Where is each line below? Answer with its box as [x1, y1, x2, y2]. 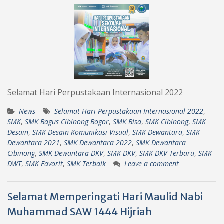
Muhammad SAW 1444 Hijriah [7, 205, 152, 218]
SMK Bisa [113, 116, 141, 126]
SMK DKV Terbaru [139, 148, 194, 158]
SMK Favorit [25, 158, 63, 168]
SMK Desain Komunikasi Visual [32, 127, 128, 137]
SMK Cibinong [145, 116, 188, 126]
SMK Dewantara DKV [39, 148, 103, 158]
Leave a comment [124, 158, 179, 168]
